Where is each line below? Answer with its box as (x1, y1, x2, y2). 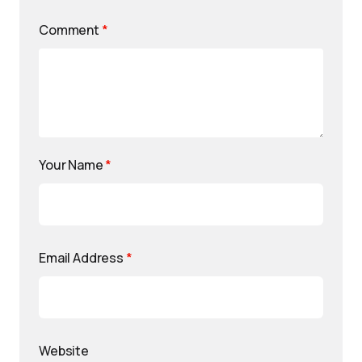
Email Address (39, 249, 126, 267)
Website (39, 342, 89, 360)
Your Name (39, 156, 106, 174)
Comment (39, 21, 102, 39)
